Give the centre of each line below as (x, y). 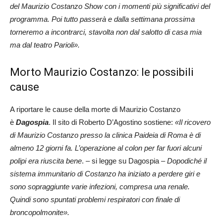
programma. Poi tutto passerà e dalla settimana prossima (102, 19)
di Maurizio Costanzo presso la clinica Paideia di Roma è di (105, 135)
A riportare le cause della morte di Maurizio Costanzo (95, 110)
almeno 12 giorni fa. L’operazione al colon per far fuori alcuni (106, 148)
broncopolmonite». (41, 213)
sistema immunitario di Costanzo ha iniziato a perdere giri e (105, 174)
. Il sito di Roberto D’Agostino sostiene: (111, 122)
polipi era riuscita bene (46, 161)
